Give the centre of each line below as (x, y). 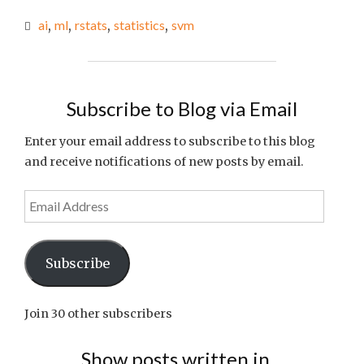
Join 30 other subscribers (98, 314)
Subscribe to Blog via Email (182, 108)
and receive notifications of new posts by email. (164, 162)
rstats (91, 25)
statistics (139, 25)
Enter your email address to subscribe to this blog (170, 141)
